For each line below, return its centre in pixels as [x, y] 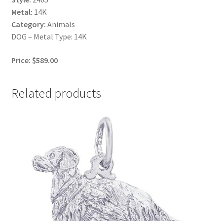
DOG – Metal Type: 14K [49, 37]
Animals [60, 24]
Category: [28, 24]
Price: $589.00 [34, 60]
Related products [56, 93]
